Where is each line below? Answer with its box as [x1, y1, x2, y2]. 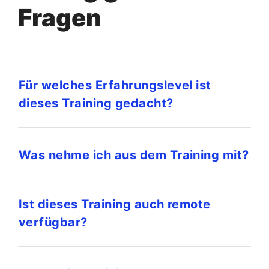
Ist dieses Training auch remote [19, 196, 211, 211]
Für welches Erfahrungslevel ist [19, 77, 211, 92]
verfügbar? [19, 214, 88, 229]
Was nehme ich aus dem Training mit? [19, 148, 249, 163]
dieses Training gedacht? [19, 95, 174, 110]
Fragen [18, 2, 101, 32]
